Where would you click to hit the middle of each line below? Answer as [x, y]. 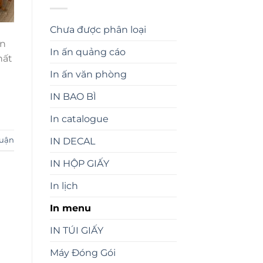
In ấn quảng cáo [87, 52]
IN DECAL [72, 141]
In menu [70, 208]
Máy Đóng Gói [82, 252]
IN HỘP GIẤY [79, 163]
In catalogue [79, 119]
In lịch [64, 186]
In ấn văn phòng [88, 74]
